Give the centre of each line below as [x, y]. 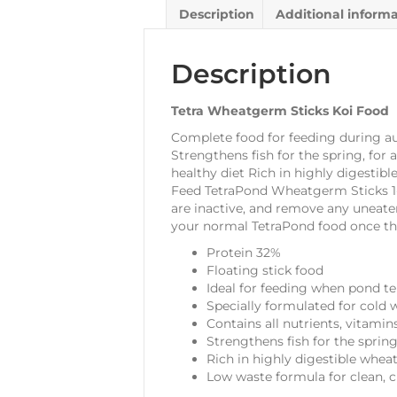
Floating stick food [265, 270]
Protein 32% [244, 252]
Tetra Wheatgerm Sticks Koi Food [280, 110]
